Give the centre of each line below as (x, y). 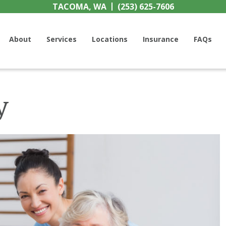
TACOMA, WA (79, 7)
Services (62, 39)
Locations (110, 39)
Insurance (161, 39)
